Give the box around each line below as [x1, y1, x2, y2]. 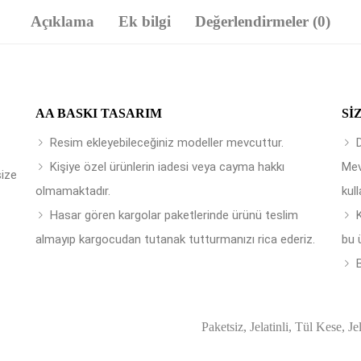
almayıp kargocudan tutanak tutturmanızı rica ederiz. [35, 232, 315, 247]
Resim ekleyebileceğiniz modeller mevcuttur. [50, 135, 284, 150]
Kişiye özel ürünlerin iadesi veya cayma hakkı [50, 160, 284, 174]
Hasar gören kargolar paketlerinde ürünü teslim [50, 208, 298, 222]
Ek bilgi [118, 13, 171, 30]
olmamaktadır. [35, 184, 110, 198]
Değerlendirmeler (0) [195, 13, 330, 30]
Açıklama [31, 13, 94, 30]
